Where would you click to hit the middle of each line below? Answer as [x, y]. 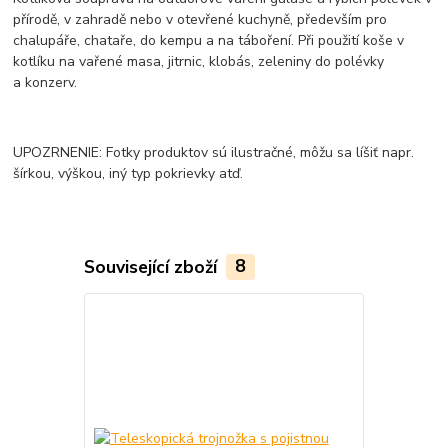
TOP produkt [411, 314]
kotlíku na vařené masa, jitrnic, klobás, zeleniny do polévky [199, 61]
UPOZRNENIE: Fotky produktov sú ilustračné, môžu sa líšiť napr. [214, 152]
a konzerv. [45, 82]
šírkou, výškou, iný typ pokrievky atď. [128, 173]
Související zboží [152, 266]
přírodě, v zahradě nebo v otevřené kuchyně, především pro [200, 19]
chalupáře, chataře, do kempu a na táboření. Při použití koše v [209, 40]
